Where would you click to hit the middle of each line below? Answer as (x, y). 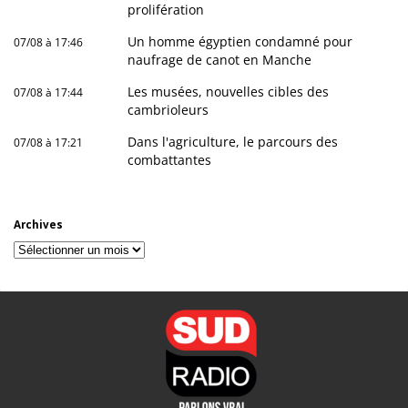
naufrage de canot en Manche (220, 59)
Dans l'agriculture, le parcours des (233, 141)
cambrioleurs (168, 109)
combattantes (170, 159)
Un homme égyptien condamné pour (240, 41)
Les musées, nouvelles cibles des (229, 91)
